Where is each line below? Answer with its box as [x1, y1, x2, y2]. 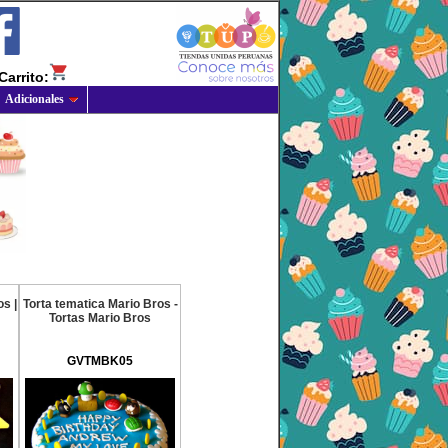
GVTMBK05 [67, 354, 133, 368]
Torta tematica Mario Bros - [22, 297, 178, 311]
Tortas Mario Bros [49, 311, 151, 325]
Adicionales [5, 92, 64, 106]
